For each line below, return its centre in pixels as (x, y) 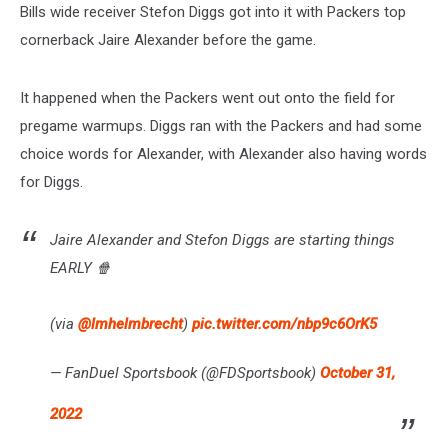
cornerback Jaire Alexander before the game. (168, 39)
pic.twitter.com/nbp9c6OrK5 (284, 323)
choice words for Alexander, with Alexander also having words (223, 153)
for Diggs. (51, 181)
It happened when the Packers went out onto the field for (207, 97)
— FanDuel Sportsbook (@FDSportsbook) (185, 372)
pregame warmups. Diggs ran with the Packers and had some (221, 125)
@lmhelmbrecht (130, 323)
